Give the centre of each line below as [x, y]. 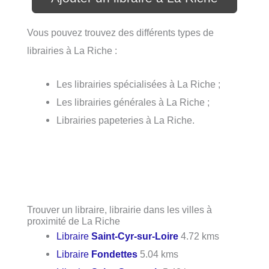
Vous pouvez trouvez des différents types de [120, 32]
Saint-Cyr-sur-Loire [135, 236]
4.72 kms [199, 236]
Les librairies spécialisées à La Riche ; [140, 84]
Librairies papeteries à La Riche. [126, 120]
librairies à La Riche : [72, 50]
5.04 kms [158, 254]
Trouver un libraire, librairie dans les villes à [119, 209]
